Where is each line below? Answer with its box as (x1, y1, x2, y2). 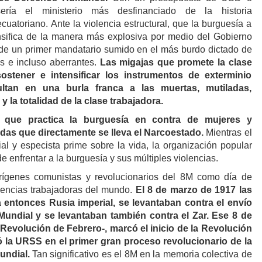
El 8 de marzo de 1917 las (135, 184, 252, 195)
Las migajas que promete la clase (99, 57, 252, 67)
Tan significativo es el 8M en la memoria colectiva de (29, 249, 252, 259)
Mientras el (204, 127, 252, 137)
